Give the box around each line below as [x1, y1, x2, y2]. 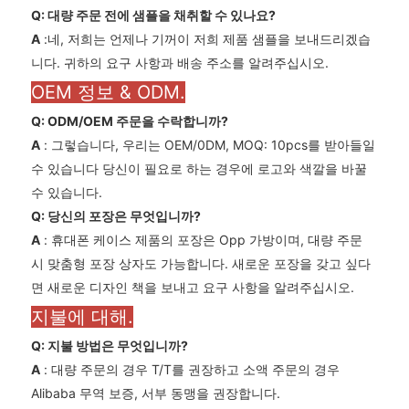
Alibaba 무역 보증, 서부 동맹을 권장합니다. [31, 385, 280, 402]
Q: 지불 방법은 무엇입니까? [31, 338, 188, 354]
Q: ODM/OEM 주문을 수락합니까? [31, 113, 228, 130]
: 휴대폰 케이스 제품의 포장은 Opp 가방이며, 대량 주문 [40, 232, 362, 248]
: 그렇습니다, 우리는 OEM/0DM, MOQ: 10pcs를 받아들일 [40, 137, 375, 153]
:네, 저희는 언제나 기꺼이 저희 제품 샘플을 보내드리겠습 [40, 31, 371, 47]
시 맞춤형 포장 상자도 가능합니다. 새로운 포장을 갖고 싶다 [31, 256, 371, 272]
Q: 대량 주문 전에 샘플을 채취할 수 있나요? [31, 7, 276, 24]
